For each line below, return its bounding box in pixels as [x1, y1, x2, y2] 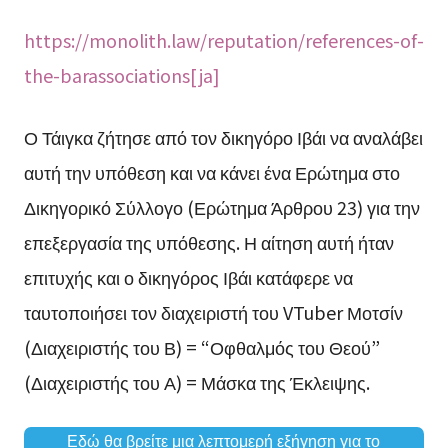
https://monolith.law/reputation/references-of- [23, 26, 424, 53]
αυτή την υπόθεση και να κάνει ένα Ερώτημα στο [23, 158, 400, 185]
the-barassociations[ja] [23, 61, 220, 88]
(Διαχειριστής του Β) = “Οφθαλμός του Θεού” [23, 333, 380, 360]
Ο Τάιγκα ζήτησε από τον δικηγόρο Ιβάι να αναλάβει [23, 123, 423, 150]
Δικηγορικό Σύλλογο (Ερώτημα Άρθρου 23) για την [23, 193, 420, 220]
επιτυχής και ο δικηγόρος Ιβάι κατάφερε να [23, 263, 353, 290]
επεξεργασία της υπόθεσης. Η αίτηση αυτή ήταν [23, 228, 394, 255]
